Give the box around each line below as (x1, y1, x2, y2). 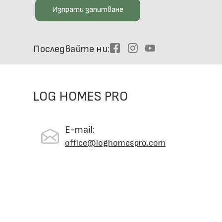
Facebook (121, 45, 158, 56)
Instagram (138, 45, 179, 56)
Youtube (156, 45, 188, 56)
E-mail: (65, 124, 95, 136)
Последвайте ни (33, 43, 108, 55)
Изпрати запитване (52, 5, 124, 15)
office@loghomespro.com (65, 138, 166, 149)
